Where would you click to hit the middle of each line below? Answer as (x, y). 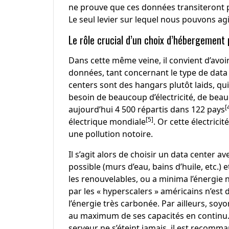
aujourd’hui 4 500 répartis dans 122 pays (146, 109)
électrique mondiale (107, 121)
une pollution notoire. (110, 134)
